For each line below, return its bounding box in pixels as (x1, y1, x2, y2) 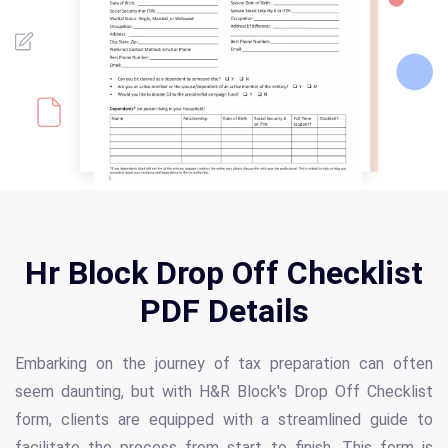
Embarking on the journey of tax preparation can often (15, 354, 433, 374)
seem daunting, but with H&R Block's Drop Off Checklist (15, 382, 433, 402)
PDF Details (139, 292, 309, 331)
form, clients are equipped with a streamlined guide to (15, 410, 433, 430)
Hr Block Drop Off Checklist (25, 254, 423, 293)
